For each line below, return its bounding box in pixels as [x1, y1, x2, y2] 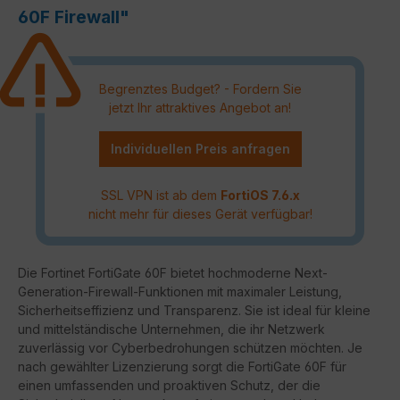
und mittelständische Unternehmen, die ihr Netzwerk [18, 321, 325, 337]
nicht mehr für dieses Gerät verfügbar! [87, 205, 312, 221]
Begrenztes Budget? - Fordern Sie [98, 80, 302, 96]
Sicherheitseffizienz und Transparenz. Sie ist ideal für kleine [18, 303, 371, 319]
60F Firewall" [18, 5, 129, 28]
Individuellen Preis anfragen [110, 140, 290, 156]
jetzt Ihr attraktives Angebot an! [109, 99, 291, 115]
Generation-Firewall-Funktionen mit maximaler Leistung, [18, 284, 342, 300]
